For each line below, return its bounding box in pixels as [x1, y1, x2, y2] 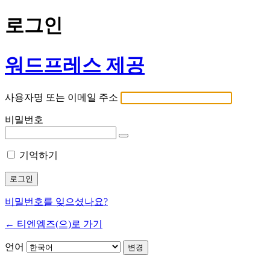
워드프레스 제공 [5, 54, 145, 76]
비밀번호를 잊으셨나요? [5, 196, 108, 207]
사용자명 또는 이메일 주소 [5, 92, 118, 103]
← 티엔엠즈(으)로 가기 [5, 219, 102, 230]
